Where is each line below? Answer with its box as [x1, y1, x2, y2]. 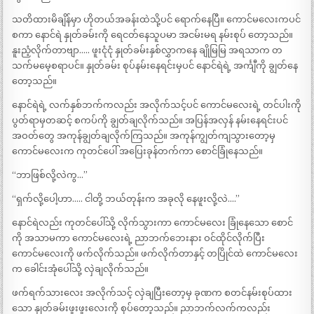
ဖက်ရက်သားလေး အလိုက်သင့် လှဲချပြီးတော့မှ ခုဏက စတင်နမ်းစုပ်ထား [12, 287, 293, 299]
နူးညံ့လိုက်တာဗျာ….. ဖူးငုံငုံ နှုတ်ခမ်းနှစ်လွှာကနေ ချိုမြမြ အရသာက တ [12, 45, 283, 56]
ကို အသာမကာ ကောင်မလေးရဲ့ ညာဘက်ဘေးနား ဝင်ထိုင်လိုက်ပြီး [12, 233, 266, 244]
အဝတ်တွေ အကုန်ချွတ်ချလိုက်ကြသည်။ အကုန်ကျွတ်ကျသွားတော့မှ [12, 130, 276, 142]
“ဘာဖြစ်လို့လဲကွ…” [12, 170, 88, 181]
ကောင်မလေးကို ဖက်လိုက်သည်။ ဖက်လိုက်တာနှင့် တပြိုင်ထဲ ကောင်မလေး [12, 248, 299, 259]
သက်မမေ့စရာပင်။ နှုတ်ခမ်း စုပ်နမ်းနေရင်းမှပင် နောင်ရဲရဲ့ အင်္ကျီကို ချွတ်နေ [12, 60, 299, 71]
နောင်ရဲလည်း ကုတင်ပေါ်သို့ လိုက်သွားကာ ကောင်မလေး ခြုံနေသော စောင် [12, 217, 294, 228]
